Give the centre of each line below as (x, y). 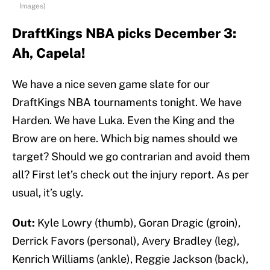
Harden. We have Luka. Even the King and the (123, 121)
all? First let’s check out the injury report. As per (130, 175)
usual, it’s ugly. (48, 193)
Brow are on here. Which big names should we (125, 139)
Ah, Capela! (49, 53)
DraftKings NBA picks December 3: (124, 33)
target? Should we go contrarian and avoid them (131, 157)
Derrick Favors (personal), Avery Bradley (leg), (126, 241)
